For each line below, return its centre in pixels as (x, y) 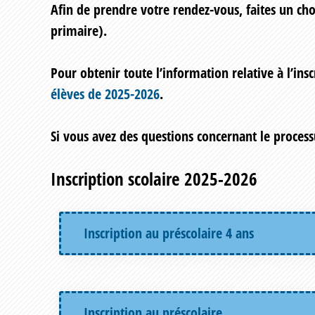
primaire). (79, 31)
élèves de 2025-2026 (105, 94)
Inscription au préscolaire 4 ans (169, 233)
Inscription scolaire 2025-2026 (154, 179)
